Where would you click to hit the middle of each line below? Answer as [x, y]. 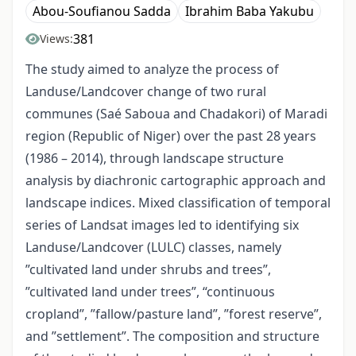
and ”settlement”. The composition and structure [172, 337]
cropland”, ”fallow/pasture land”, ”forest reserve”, [174, 314]
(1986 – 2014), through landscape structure [155, 159]
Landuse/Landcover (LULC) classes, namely [153, 248]
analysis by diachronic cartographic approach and [176, 181]
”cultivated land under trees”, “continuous [150, 292]
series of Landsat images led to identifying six [162, 225]
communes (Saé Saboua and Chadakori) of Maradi [176, 114]
